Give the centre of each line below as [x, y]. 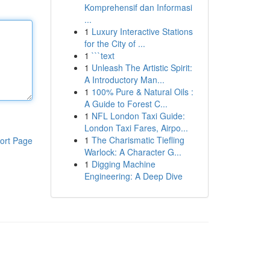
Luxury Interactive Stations [142, 31]
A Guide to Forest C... [126, 104]
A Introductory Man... [124, 80]
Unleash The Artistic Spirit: [142, 67]
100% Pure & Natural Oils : [142, 92]
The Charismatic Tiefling [138, 140]
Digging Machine [123, 164]
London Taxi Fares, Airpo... [136, 128]
